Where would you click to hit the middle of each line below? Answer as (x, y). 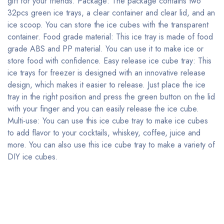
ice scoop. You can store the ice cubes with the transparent (108, 25)
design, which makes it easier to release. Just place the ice (106, 85)
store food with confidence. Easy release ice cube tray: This (109, 61)
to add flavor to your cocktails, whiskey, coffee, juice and (104, 133)
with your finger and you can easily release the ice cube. (103, 109)
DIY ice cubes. (33, 157)
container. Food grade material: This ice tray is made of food (110, 37)
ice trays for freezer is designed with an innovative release (106, 73)
